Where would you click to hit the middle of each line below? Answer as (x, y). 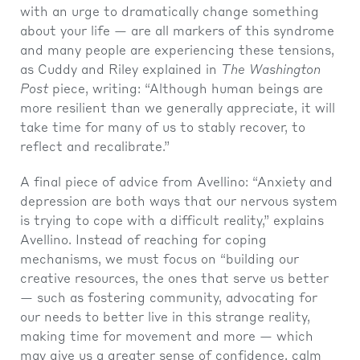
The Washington (271, 70)
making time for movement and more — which (167, 337)
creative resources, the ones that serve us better (174, 279)
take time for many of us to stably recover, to (163, 128)
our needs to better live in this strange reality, (165, 318)
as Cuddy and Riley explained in (121, 70)
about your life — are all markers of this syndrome (177, 32)
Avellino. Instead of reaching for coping (143, 241)
